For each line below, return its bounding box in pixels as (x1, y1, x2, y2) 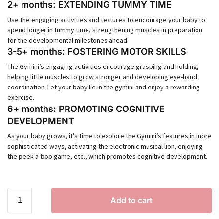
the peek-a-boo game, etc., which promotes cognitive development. (7, 152, 207, 161)
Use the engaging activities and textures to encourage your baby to (7, 15, 205, 24)
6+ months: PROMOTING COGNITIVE (7, 104, 165, 114)
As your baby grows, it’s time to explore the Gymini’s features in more (7, 131, 212, 141)
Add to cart (110, 196, 153, 206)
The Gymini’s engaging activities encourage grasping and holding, (7, 62, 199, 71)
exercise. (7, 93, 34, 102)
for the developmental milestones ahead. (7, 36, 129, 45)
